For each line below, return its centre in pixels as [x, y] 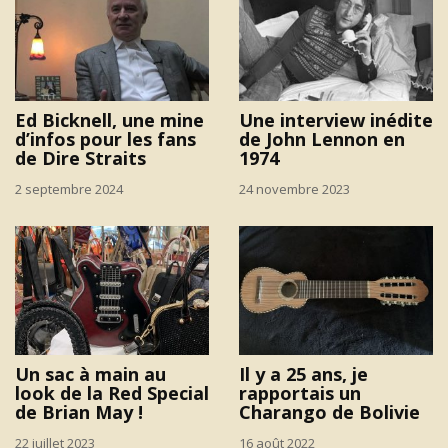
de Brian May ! [79, 411]
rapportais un [300, 392]
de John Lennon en [322, 138]
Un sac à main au [90, 373]
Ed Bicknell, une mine [109, 119]
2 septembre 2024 [69, 188]
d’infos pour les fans [105, 138]
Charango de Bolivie [329, 411]
